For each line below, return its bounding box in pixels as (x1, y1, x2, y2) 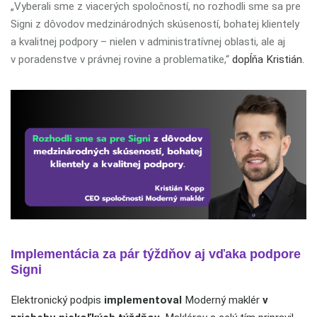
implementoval (104, 294, 182, 307)
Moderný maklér (182, 294, 263, 307)
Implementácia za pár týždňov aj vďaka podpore (11, 247, 301, 262)
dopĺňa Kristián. (229, 53, 304, 66)
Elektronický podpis (11, 294, 104, 307)
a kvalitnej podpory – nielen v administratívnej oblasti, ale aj (11, 35, 285, 48)
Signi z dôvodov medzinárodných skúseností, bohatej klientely (11, 18, 299, 30)
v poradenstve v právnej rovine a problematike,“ (11, 53, 229, 66)
